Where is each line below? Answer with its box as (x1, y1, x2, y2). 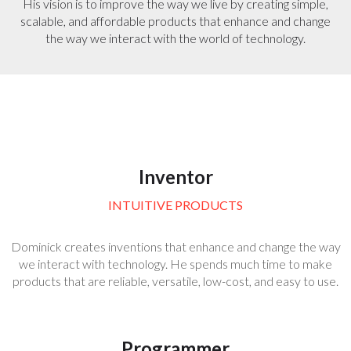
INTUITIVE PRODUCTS (108, 197, 243, 212)
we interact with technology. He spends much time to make (19, 256, 332, 271)
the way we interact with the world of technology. (45, 31, 306, 45)
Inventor (138, 165, 213, 188)
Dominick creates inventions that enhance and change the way (10, 239, 341, 254)
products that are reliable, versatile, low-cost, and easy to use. (13, 273, 338, 288)
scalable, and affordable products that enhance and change (20, 13, 331, 28)
